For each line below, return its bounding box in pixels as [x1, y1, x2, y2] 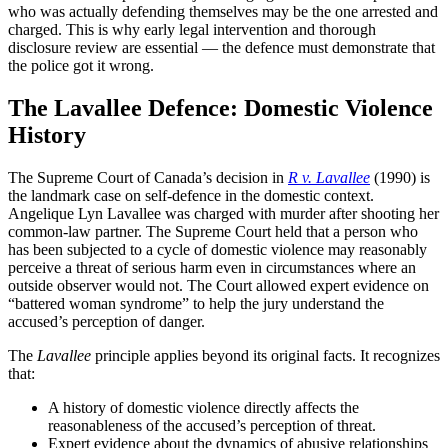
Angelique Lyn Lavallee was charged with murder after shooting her [8, 204, 439, 222]
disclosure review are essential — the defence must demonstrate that [8, 38, 435, 56]
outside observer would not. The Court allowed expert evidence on [8, 276, 429, 294]
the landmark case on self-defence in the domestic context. [8, 186, 374, 204]
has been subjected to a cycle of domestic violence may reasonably [8, 240, 427, 258]
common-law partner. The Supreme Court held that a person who [8, 222, 418, 240]
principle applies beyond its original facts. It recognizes [91, 346, 440, 364]
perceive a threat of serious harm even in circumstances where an [8, 258, 416, 276]
